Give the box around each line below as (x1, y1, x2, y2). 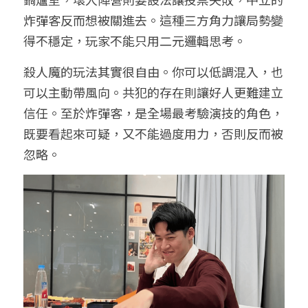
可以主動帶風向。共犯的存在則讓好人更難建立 (23, 83, 283, 101)
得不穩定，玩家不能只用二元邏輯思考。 (23, 32, 246, 49)
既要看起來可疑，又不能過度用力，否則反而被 (23, 124, 283, 142)
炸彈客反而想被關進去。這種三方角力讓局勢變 (23, 11, 283, 29)
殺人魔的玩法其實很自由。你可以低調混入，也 (23, 63, 283, 80)
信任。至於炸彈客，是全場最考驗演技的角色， (23, 104, 283, 122)
